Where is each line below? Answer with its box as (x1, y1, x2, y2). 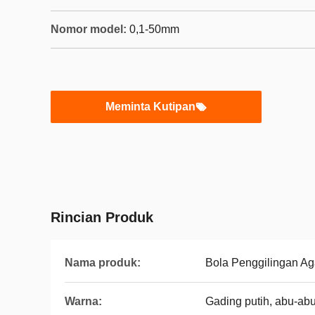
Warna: (65, 295, 102, 307)
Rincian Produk (51, 210, 153, 225)
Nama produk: (65, 257, 141, 269)
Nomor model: (51, 23, 127, 35)
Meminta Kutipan (105, 101, 195, 112)
